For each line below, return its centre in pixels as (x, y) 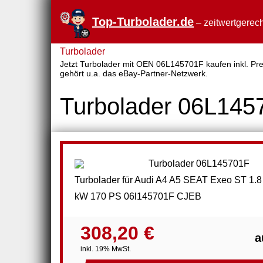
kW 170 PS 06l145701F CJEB (138, 196)
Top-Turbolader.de (143, 22)
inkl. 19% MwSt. (106, 249)
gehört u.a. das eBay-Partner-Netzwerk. (134, 74)
